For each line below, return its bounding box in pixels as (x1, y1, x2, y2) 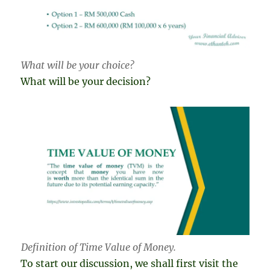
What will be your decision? (20, 75, 151, 87)
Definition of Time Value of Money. (20, 241, 176, 254)
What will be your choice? (20, 58, 134, 71)
